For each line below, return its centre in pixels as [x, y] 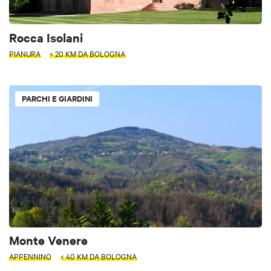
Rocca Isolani [46, 37]
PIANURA [25, 53]
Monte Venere [48, 240]
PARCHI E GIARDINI [57, 98]
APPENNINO [30, 256]
